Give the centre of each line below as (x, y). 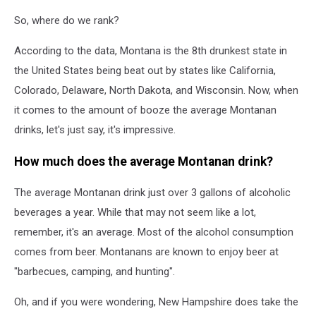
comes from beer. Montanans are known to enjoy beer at (146, 252)
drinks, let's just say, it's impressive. (95, 130)
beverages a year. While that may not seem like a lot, (135, 213)
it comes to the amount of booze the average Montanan (145, 110)
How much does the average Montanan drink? (144, 161)
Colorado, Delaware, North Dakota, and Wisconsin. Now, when (156, 91)
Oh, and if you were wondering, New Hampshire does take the (156, 302)
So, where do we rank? (67, 21)
